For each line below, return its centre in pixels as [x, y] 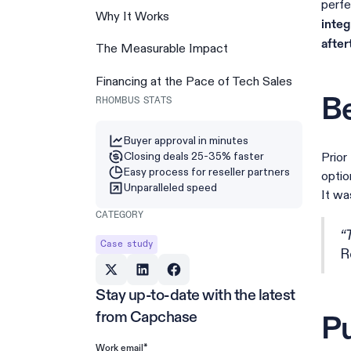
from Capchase [147, 318]
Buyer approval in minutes [186, 140]
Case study [127, 244]
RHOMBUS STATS [134, 101]
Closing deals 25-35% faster [194, 156]
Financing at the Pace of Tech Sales [194, 81]
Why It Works [132, 16]
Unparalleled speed [170, 187]
